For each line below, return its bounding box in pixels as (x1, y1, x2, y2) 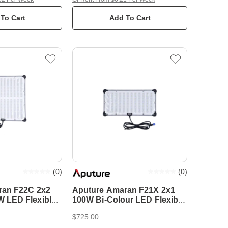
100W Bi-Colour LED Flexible (72, 195, 185, 204)
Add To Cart (109, 14, 151, 22)
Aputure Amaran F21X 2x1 (72, 186, 175, 194)
